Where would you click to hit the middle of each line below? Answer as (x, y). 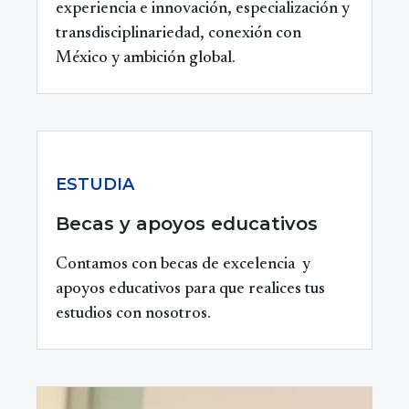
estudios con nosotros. (133, 315)
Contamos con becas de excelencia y (183, 265)
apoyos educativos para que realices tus (190, 290)
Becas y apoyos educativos (187, 224)
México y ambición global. (146, 59)
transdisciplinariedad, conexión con (178, 34)
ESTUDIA (95, 185)
